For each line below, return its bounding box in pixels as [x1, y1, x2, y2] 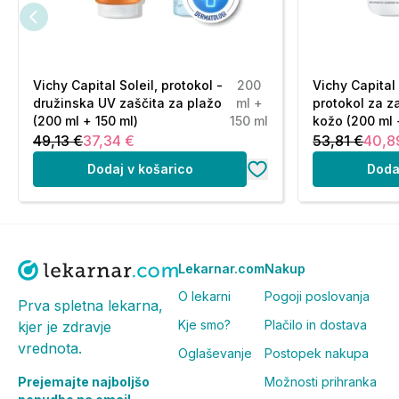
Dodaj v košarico [86, 161, 193, 176]
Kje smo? [178, 317, 231, 332]
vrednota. [18, 338, 82, 357]
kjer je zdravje [18, 317, 111, 336]
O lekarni [178, 289, 231, 304]
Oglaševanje [178, 346, 252, 361]
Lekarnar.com [178, 261, 265, 276]
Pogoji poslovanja [265, 289, 370, 304]
